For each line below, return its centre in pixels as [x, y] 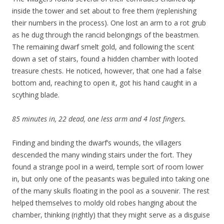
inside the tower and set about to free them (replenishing [104, 10]
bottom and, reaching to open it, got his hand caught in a [104, 82]
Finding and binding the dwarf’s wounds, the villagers [97, 142]
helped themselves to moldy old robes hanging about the [104, 202]
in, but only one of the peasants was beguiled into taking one [111, 178]
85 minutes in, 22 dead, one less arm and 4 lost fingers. [99, 118]
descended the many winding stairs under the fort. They [102, 154]
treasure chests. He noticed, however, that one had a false [107, 70]
